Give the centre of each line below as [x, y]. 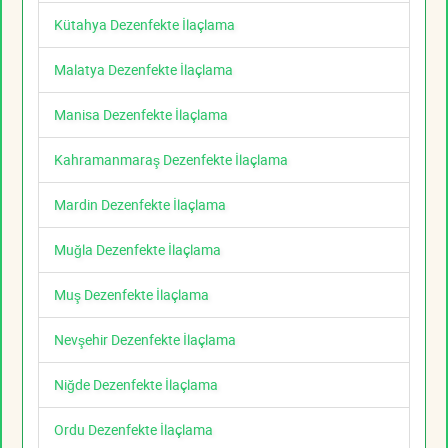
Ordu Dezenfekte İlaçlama [133, 430]
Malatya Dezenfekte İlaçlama [143, 70]
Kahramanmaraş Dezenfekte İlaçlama [171, 160]
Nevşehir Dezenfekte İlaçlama [145, 340]
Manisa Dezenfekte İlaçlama [141, 115]
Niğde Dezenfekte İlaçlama [136, 385]
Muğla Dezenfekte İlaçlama [137, 250]
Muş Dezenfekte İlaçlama [131, 295]
